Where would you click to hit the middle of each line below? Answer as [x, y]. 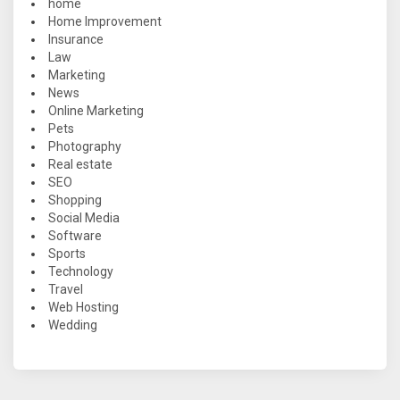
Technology [81, 272]
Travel [66, 290]
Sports [67, 254]
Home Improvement [105, 22]
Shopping [75, 200]
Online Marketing [96, 111]
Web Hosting [83, 308]
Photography [85, 147]
